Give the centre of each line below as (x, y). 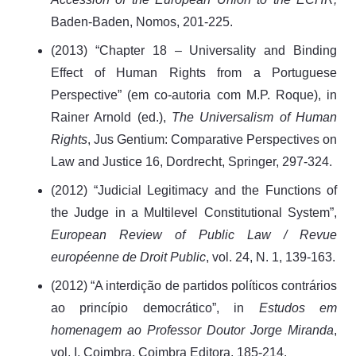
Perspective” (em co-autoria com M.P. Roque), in (194, 95)
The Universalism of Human (254, 117)
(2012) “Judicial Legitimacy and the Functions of (194, 190)
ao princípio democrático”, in (155, 308)
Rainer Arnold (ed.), (111, 117)
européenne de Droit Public (128, 257)
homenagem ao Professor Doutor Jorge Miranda (192, 330)
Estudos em (298, 308)
